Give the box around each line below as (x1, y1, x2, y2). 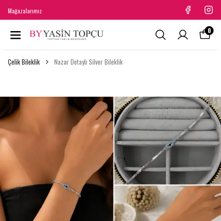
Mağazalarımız (8, 7, 42, 15)
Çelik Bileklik (8, 57, 40, 67)
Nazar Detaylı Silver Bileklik (54, 57, 123, 67)
